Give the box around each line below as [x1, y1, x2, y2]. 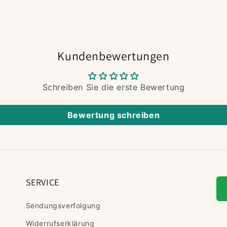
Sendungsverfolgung [25, 201, 101, 210]
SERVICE [25, 176, 59, 188]
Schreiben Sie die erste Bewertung [42, 82, 185, 92]
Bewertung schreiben [67, 110, 160, 120]
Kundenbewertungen [57, 48, 170, 64]
